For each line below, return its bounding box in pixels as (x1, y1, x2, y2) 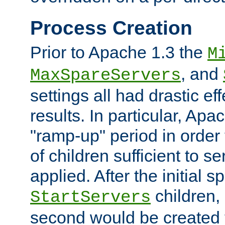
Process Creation (30, 17, 192, 39)
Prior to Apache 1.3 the (30, 43, 207, 62)
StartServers (30, 188, 151, 207)
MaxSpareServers (30, 66, 181, 85)
